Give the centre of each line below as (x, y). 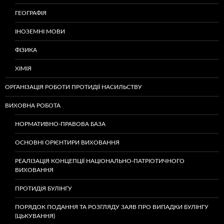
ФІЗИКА (26, 50)
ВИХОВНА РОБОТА (33, 106)
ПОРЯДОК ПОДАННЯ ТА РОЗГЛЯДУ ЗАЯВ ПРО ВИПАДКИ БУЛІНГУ (112, 207)
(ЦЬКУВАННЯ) (35, 216)
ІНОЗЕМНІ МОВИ (40, 32)
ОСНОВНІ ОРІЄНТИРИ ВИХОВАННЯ (67, 143)
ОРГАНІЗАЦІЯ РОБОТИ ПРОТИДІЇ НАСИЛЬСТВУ (73, 87)
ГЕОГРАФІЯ (31, 13)
